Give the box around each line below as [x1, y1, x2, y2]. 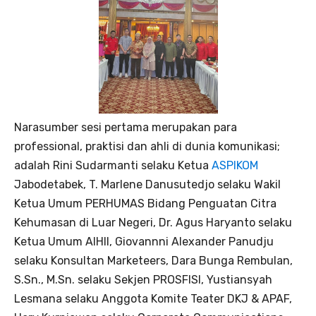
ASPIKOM [212, 159, 258, 173]
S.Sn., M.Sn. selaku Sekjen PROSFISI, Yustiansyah [14, 273, 272, 287]
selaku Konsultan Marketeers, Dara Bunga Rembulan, [14, 254, 293, 268]
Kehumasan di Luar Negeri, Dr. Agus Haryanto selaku [14, 216, 292, 230]
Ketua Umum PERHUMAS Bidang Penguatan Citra [14, 197, 276, 211]
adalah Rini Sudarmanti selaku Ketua [14, 159, 212, 173]
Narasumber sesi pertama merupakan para [14, 121, 237, 135]
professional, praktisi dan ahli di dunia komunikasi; [14, 140, 280, 154]
